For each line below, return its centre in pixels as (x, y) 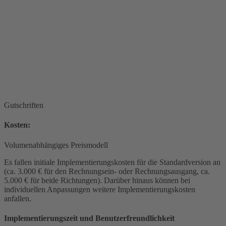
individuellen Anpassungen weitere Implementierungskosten (100, 189)
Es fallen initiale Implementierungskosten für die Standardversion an (112, 162)
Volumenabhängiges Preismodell (56, 145)
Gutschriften (24, 105)
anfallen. (18, 198)
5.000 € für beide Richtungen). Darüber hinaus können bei (97, 180)
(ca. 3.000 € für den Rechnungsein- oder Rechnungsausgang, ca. (107, 171)
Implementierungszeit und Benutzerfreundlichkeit (89, 218)
